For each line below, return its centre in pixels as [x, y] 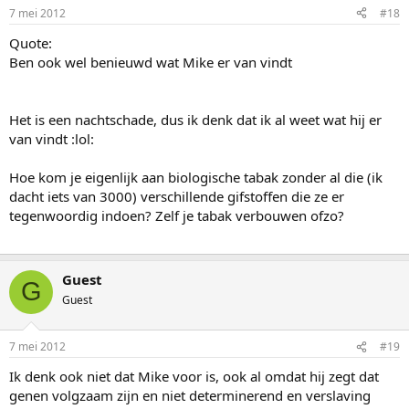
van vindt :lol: [52, 138]
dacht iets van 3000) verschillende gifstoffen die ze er [177, 196]
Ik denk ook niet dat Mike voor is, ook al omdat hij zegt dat [194, 377]
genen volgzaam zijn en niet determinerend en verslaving [190, 396]
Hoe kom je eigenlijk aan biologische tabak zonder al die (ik [196, 177]
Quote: [31, 42]
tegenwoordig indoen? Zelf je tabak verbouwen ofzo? [177, 215]
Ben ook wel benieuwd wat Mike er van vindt [151, 62]
